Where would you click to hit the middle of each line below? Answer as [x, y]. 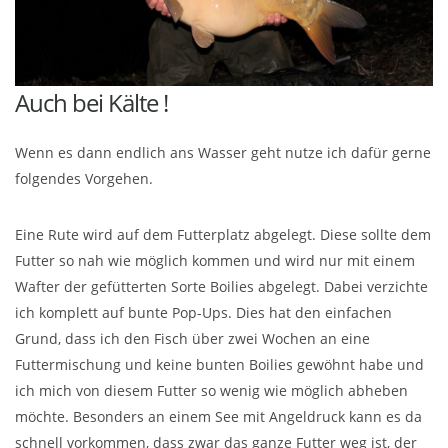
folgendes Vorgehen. [84, 179]
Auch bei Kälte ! [91, 103]
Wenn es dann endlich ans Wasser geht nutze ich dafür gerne [223, 153]
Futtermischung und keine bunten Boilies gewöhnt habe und [219, 365]
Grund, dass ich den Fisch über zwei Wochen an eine [192, 339]
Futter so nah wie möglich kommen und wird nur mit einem [215, 261]
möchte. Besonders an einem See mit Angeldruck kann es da [218, 417]
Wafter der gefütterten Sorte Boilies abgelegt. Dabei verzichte [221, 287]
